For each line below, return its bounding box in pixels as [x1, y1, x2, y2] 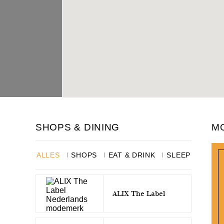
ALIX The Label [112, 189, 165, 198]
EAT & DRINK [108, 151, 155, 159]
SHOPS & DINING [35, 122, 120, 132]
